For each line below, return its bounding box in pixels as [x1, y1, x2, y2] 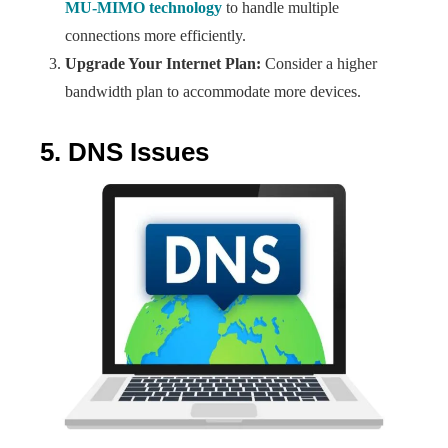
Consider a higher [261, 55, 377, 72]
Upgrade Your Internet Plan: [65, 55, 261, 72]
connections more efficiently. [65, 27, 246, 44]
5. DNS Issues [40, 137, 209, 167]
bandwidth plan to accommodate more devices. [65, 83, 361, 100]
